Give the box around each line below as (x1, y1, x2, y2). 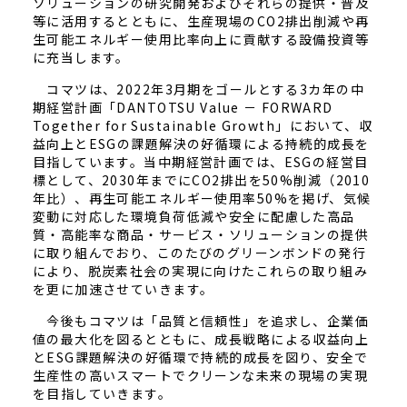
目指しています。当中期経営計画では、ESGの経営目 (32, 153, 369, 171)
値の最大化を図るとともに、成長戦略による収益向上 (32, 330, 370, 348)
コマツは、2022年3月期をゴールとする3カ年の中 (32, 80, 365, 98)
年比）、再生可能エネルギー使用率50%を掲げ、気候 (32, 189, 372, 207)
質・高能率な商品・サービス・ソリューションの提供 (32, 225, 370, 243)
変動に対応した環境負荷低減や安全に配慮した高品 (32, 207, 355, 225)
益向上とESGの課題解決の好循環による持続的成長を (32, 134, 370, 153)
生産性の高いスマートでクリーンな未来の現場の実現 (32, 366, 369, 384)
